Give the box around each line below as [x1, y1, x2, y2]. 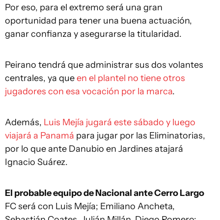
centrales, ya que [5, 73, 77, 83]
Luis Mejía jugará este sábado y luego [44, 117, 195, 128]
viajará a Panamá [5, 130, 74, 141]
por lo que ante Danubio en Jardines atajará [5, 143, 183, 154]
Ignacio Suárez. [5, 157, 68, 167]
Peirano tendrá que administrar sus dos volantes [5, 59, 203, 70]
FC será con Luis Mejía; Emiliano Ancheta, [5, 201, 175, 212]
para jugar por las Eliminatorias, [74, 130, 205, 141]
